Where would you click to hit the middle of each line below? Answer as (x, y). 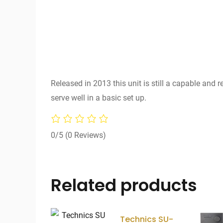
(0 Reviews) (86, 135)
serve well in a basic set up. (99, 98)
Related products (124, 185)
